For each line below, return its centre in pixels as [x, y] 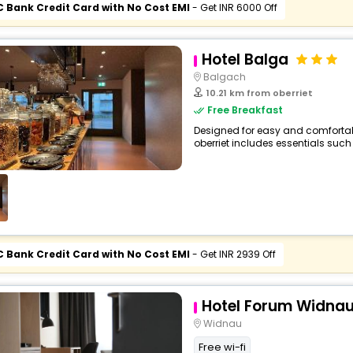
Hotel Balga [245, 59]
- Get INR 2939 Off [232, 254]
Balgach [224, 77]
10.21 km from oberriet [259, 93]
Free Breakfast [245, 110]
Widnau [222, 323]
